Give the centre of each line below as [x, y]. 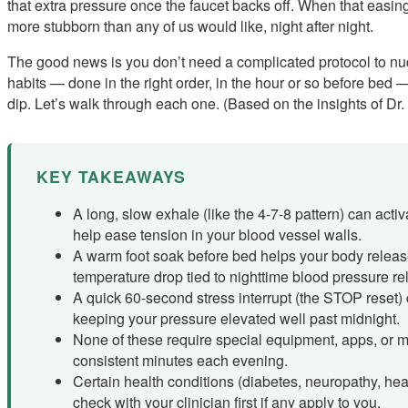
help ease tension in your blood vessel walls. [217, 235]
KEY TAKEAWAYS [111, 176]
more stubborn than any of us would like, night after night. [190, 25]
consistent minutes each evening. [180, 361]
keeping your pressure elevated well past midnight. [236, 319]
